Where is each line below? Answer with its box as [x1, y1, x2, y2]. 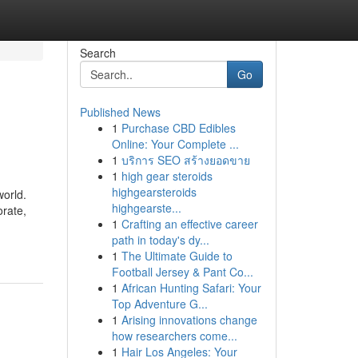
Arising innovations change [121, 312, 257, 328]
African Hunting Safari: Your [121, 280, 261, 296]
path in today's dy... [111, 232, 209, 248]
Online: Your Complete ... [111, 136, 239, 152]
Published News [79, 104, 161, 120]
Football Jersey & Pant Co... [111, 264, 253, 280]
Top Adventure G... [111, 296, 208, 312]
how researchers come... [111, 328, 237, 344]
